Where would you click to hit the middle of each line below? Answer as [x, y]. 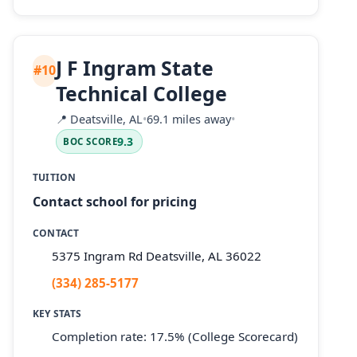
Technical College [142, 93]
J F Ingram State [135, 67]
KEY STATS [57, 313]
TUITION [55, 178]
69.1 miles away [189, 120]
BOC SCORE [90, 142]
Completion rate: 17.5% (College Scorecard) [175, 337]
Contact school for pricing [115, 201]
